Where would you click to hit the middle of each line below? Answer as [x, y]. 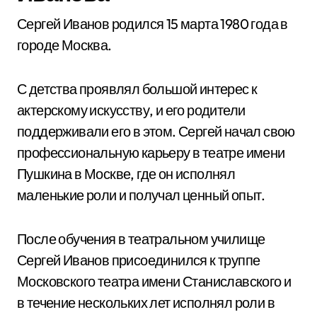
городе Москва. [64, 45]
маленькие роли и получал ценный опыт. [141, 195]
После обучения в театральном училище [141, 239]
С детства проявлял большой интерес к [137, 89]
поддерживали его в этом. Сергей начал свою [156, 131]
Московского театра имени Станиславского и [154, 281]
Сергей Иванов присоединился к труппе [139, 260]
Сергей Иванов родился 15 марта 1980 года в [152, 24]
